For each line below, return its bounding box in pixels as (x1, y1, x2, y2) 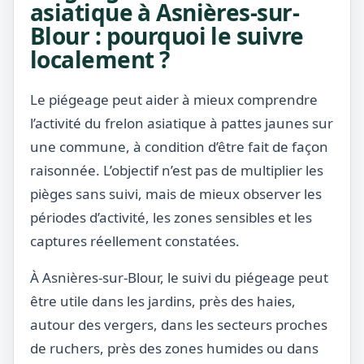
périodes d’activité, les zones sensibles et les (30, 208, 312, 227)
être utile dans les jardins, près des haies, (30, 292, 296, 310)
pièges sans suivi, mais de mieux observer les (30, 184, 322, 203)
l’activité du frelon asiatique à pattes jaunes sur (30, 114, 333, 132)
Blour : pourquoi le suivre (30, 20, 304, 51)
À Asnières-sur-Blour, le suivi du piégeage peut (30, 268, 328, 287)
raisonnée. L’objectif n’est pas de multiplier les (30, 161, 323, 180)
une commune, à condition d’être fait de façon (30, 137, 328, 156)
